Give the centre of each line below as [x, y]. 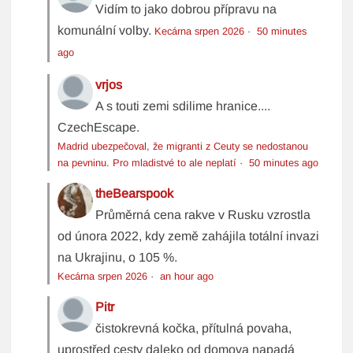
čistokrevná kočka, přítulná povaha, [194, 329]
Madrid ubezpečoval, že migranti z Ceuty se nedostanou [183, 147]
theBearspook [135, 194]
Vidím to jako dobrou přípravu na [186, 9]
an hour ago [187, 277]
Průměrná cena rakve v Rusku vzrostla [203, 215]
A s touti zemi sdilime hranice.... [183, 106]
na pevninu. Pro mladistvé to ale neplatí [147, 163]
